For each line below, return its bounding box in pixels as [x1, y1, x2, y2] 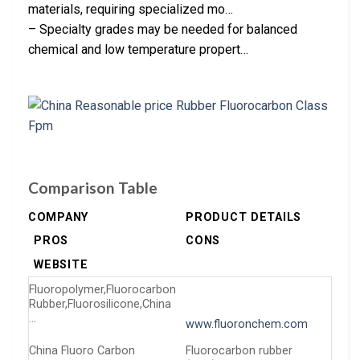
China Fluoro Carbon [29, 343, 135, 358]
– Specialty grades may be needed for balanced [28, 21, 297, 37]
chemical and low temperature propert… [28, 41, 248, 57]
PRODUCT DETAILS [186, 210, 301, 224]
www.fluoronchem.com [186, 317, 309, 332]
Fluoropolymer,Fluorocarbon [29, 282, 176, 297]
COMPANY [28, 210, 89, 224]
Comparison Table [28, 178, 157, 198]
